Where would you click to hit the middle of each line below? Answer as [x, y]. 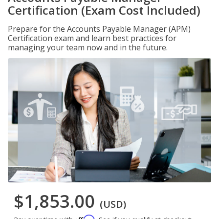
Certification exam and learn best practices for [92, 38]
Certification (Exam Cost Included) [104, 10]
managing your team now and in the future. [88, 47]
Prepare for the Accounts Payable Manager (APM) [99, 29]
